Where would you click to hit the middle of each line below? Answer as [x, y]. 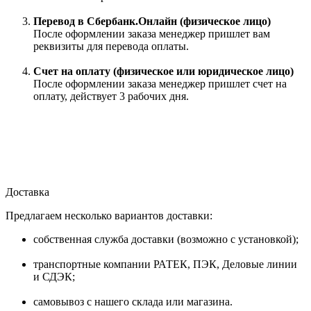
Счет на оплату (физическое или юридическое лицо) [163, 71]
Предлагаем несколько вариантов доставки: [109, 215]
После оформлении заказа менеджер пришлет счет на [160, 83]
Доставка [27, 192]
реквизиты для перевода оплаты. [111, 46]
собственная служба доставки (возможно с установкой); [166, 239]
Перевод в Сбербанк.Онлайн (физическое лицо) [152, 21]
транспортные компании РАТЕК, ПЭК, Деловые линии [165, 264]
